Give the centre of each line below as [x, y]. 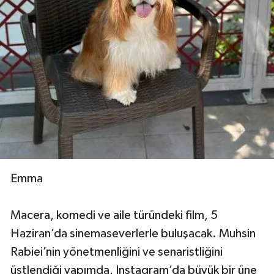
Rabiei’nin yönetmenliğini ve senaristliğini [117, 252]
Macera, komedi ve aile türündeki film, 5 [114, 215]
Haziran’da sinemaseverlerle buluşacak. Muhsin [133, 233]
